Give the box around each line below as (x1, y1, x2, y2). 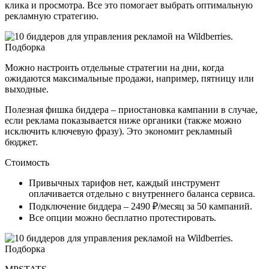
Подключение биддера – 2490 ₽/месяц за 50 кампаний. (29, 201, 255, 211)
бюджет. (5, 136, 40, 147)
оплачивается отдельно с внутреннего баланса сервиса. (29, 188, 260, 199)
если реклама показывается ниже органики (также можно (5, 115, 241, 125)
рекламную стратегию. (5, 10, 98, 21)
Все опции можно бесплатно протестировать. (29, 212, 216, 223)
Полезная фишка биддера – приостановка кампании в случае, (5, 104, 258, 115)
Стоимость (5, 157, 49, 168)
